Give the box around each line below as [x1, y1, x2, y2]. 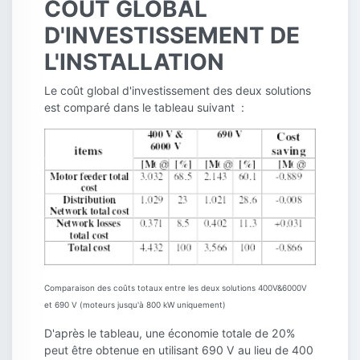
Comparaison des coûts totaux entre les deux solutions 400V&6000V [44, 283, 307, 293]
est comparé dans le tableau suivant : [44, 100, 244, 114]
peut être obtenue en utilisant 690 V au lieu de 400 [44, 343, 313, 358]
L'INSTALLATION [44, 47, 224, 76]
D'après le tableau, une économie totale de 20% [44, 326, 295, 341]
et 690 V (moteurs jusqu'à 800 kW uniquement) [44, 300, 226, 310]
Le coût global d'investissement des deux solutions [44, 83, 311, 97]
